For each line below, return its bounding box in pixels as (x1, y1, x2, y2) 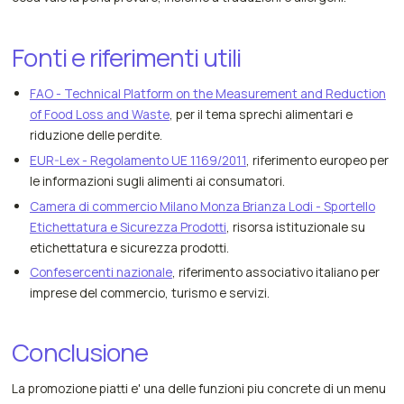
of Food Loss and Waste (29, 105, 170, 123)
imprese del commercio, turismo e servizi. (29, 284, 270, 302)
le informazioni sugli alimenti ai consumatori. (29, 171, 285, 189)
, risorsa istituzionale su (225, 217, 365, 235)
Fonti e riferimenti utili (12, 40, 242, 74)
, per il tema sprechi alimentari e (169, 105, 353, 123)
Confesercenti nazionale (29, 263, 172, 281)
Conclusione (12, 335, 148, 370)
